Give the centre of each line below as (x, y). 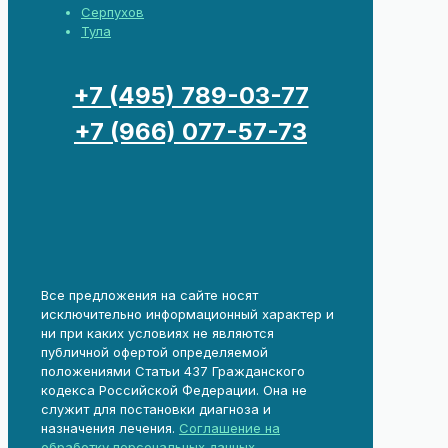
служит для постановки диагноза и (156, 408)
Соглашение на (229, 427)
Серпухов (112, 11)
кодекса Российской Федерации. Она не (174, 389)
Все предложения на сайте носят (149, 294)
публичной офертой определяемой (154, 351)
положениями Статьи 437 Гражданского (173, 370)
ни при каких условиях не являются (157, 332)
